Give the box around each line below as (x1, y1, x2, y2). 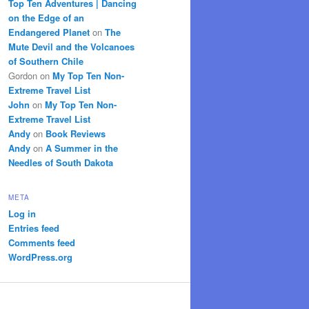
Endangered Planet (8, 26, 90, 39)
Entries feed (8, 221, 59, 235)
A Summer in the (46, 141, 118, 155)
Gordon (8, 69, 37, 83)
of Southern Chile (8, 54, 83, 68)
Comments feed (8, 235, 75, 249)
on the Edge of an (8, 11, 84, 25)
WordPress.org (8, 250, 72, 263)
